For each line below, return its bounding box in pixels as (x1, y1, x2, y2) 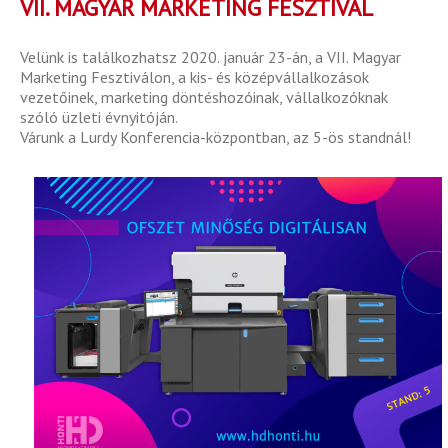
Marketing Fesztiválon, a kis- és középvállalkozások (20, 67, 369, 88)
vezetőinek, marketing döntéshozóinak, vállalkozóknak (20, 87, 388, 108)
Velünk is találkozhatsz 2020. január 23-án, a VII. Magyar (20, 47, 401, 68)
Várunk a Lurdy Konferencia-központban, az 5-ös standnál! (20, 127, 411, 148)
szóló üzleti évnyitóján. (20, 107, 178, 128)
